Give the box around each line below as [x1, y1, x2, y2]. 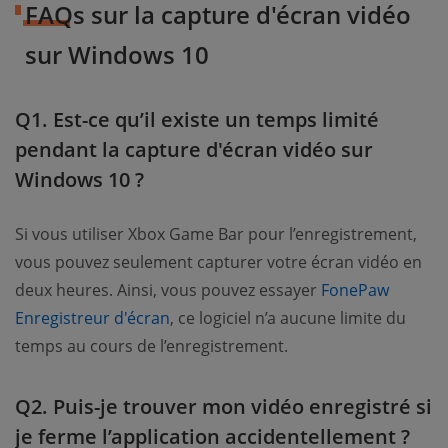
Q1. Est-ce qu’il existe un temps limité [15, 105, 379, 133]
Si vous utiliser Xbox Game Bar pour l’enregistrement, [15, 222, 417, 245]
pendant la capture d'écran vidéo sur [15, 135, 373, 163]
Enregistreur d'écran [15, 306, 170, 329]
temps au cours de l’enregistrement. [15, 334, 288, 357]
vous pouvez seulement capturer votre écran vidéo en [15, 250, 422, 273]
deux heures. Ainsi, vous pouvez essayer [15, 278, 321, 301]
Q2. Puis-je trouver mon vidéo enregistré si [15, 392, 432, 420]
